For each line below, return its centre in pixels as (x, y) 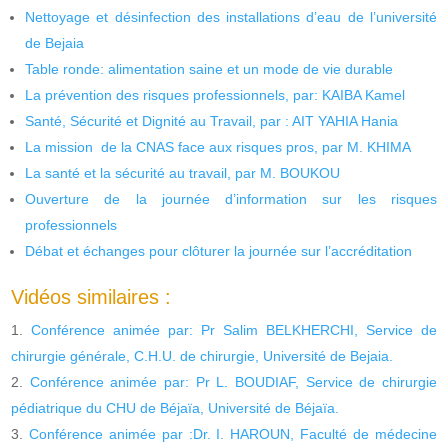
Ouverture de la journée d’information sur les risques (231, 198)
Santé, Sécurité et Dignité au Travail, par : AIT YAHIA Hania (212, 120)
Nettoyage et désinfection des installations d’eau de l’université (231, 16)
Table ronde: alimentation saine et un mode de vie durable (209, 68)
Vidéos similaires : (91, 296)
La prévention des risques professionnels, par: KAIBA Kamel (215, 94)
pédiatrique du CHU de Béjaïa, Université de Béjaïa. (175, 407)
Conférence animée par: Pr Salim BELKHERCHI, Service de (234, 329)
